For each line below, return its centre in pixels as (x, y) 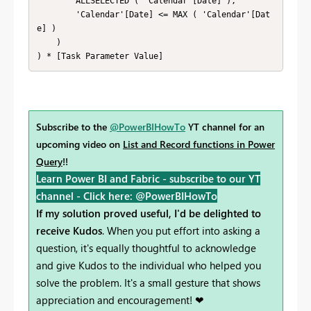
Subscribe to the (73, 126)
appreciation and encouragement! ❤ (120, 300)
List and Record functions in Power (199, 144)
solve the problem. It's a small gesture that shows (148, 282)
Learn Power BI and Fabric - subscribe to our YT (148, 178)
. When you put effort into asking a (181, 230)
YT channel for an (225, 126)
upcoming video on (79, 144)
